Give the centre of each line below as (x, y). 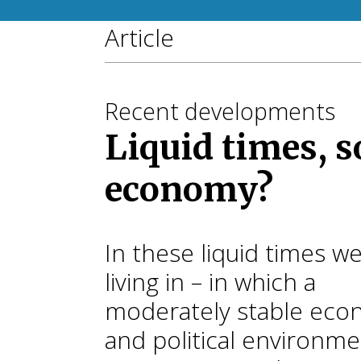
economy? (189, 189)
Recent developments (220, 111)
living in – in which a (210, 281)
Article (139, 37)
